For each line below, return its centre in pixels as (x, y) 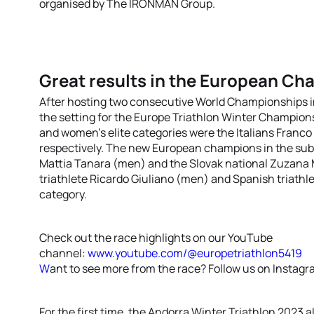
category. (63, 194)
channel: (63, 253)
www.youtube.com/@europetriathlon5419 (195, 253)
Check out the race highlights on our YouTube (156, 238)
